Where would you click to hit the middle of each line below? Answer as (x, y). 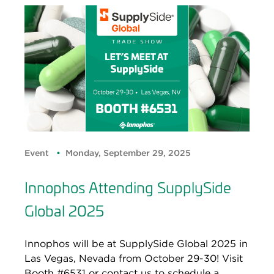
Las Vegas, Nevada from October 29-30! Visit (134, 258)
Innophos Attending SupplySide (128, 187)
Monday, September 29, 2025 (128, 153)
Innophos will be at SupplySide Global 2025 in (136, 243)
